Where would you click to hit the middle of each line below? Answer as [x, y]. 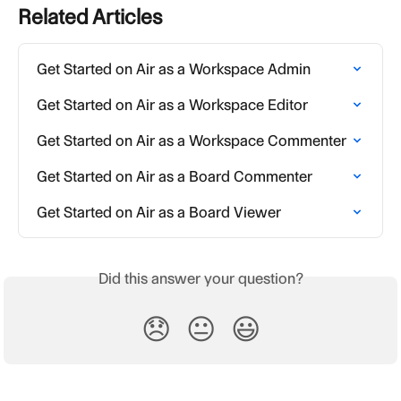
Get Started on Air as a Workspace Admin [174, 68]
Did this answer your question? [200, 278]
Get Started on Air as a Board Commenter [175, 176]
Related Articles [90, 17]
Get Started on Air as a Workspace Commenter [192, 140]
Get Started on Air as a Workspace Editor [172, 104]
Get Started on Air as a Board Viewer [159, 212]
